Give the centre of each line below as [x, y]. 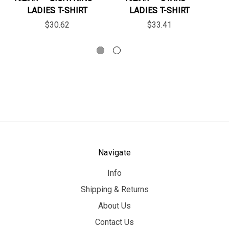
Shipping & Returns [114, 190]
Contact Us [114, 222]
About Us [114, 206]
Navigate [114, 153]
